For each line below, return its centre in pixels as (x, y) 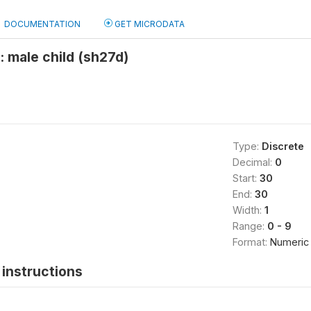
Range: (250, 226)
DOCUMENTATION (42, 24)
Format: (251, 242)
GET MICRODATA (149, 24)
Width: (248, 210)
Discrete (283, 146)
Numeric (289, 242)
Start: (246, 178)
